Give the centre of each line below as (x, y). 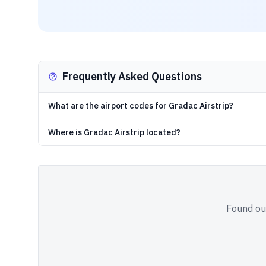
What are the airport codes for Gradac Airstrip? (141, 106)
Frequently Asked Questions (132, 76)
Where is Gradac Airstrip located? (114, 132)
